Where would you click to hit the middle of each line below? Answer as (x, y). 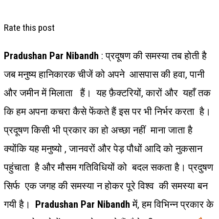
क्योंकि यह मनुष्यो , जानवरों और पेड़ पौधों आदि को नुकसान (103, 149)
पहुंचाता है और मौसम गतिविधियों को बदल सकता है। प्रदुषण (109, 167)
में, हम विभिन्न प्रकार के (172, 205)
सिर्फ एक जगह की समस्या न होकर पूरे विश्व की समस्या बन (106, 186)
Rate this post (29, 28)
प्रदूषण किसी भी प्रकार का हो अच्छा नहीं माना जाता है (98, 130)
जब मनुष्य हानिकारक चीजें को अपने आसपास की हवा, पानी (104, 75)
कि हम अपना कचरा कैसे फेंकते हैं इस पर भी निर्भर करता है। (109, 112)
